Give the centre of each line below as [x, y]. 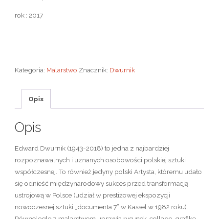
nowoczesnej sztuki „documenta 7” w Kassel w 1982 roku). [102, 207]
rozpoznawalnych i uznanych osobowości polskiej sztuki [100, 160]
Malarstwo [62, 70]
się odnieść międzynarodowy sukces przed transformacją [102, 183]
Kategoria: [31, 70]
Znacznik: [94, 70]
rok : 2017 [29, 15]
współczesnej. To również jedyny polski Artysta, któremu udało [109, 171]
